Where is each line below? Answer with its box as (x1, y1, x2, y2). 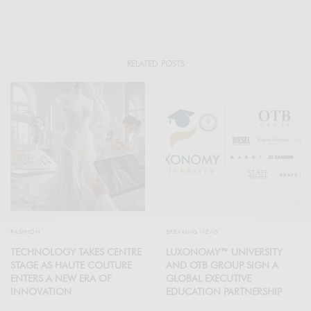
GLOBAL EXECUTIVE (166, 272, 251, 284)
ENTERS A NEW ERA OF (10, 272, 112, 284)
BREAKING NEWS (166, 227, 219, 235)
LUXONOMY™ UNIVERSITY (166, 246, 283, 258)
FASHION (10, 227, 41, 235)
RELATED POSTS (126, 58, 185, 69)
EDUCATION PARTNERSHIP (166, 285, 282, 297)
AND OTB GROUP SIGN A (166, 259, 278, 271)
